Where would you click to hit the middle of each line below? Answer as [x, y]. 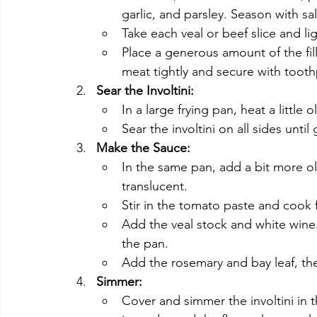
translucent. [155, 186]
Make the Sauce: [143, 148]
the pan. [145, 244]
